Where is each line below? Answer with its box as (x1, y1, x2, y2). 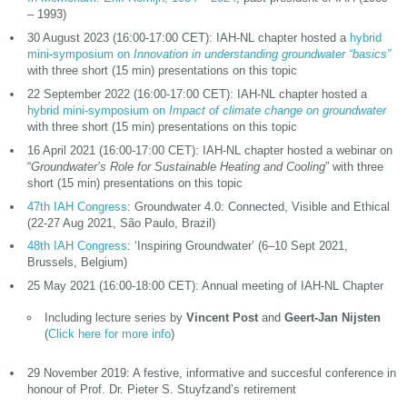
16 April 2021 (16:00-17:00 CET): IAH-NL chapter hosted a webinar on (26, 143, 392, 157)
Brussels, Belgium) (26, 255, 127, 270)
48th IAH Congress (26, 239, 127, 253)
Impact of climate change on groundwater (168, 103, 386, 117)
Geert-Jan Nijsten (284, 311, 382, 324)
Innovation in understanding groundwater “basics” (133, 47, 391, 62)
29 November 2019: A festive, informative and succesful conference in (26, 365, 396, 380)
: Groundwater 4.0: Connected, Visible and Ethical (126, 199, 390, 213)
